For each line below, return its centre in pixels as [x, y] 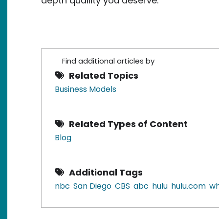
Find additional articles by [108, 61]
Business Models [86, 89]
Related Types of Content [128, 124]
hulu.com [188, 186]
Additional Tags [106, 172]
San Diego [92, 186]
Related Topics [104, 76]
